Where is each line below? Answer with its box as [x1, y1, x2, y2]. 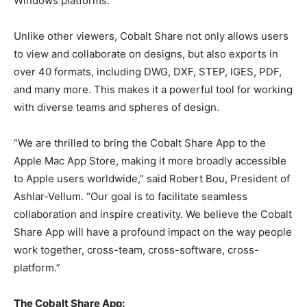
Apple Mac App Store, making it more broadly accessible [14, 154, 286, 168]
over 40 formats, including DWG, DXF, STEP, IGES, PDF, [14, 65, 282, 79]
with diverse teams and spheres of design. [14, 101, 219, 114]
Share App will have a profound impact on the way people [14, 225, 292, 239]
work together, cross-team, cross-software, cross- [14, 243, 259, 257]
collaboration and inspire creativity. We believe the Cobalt [14, 208, 292, 221]
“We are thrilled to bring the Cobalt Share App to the [14, 136, 266, 150]
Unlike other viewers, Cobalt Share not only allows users [14, 29, 288, 43]
